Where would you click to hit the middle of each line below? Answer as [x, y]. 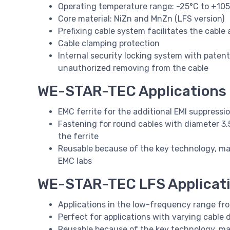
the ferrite [78, 137]
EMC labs [75, 161]
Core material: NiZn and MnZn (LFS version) [141, 19]
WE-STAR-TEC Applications [132, 91]
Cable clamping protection [109, 44]
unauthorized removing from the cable [133, 68]
